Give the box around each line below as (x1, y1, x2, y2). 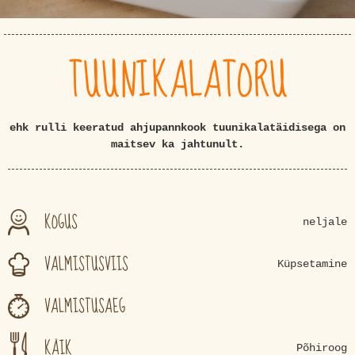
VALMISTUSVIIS (44, 248, 128, 280)
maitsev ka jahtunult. (111, 137, 244, 151)
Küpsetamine (277, 257, 347, 270)
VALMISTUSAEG (44, 290, 125, 322)
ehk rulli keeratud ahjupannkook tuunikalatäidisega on (10, 120, 345, 134)
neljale (303, 215, 347, 228)
